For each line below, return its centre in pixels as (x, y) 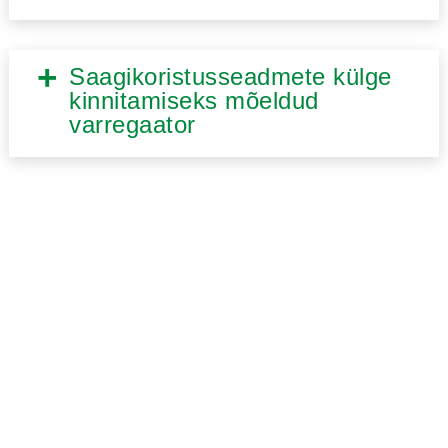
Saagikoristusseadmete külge (230, 76)
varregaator (132, 124)
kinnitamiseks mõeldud (194, 100)
